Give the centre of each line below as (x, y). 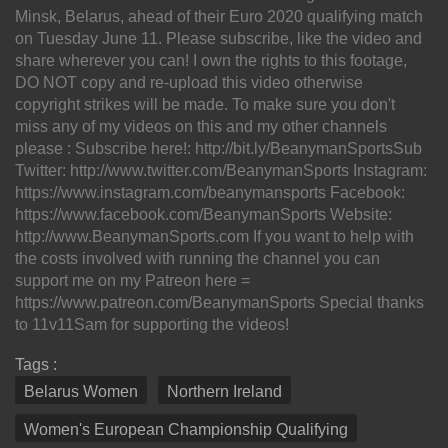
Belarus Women (81, 392)
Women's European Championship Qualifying (186, 430)
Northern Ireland (224, 392)
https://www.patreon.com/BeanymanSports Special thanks (219, 303)
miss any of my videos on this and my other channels (201, 127)
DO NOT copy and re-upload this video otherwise (189, 83)
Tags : (36, 365)
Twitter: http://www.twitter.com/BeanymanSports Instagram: (221, 171)
